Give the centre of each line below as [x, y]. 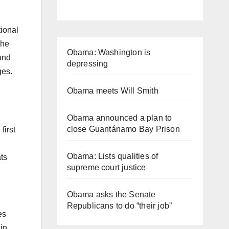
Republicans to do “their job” [119, 205]
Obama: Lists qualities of [112, 156]
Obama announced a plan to [119, 118]
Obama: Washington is [109, 52]
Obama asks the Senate [111, 194]
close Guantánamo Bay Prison [123, 129]
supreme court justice [106, 167]
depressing [87, 63]
